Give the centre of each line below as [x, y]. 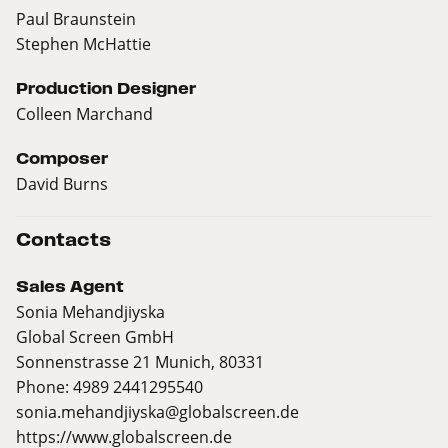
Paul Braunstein [76, 19]
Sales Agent [70, 287]
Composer [62, 159]
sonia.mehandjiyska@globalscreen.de [157, 412]
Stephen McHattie [83, 44]
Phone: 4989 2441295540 [109, 387]
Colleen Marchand [84, 114]
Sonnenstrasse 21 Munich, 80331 [140, 362]
